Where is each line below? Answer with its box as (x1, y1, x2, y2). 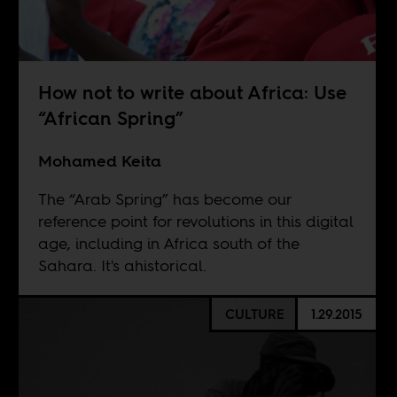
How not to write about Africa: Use (37, 80, 346, 106)
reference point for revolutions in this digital (37, 210, 353, 233)
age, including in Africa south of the (37, 232, 300, 255)
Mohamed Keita (37, 150, 161, 173)
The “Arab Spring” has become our (37, 188, 292, 211)
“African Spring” (37, 105, 183, 132)
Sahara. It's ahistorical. (37, 254, 206, 277)
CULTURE (224, 304, 284, 323)
